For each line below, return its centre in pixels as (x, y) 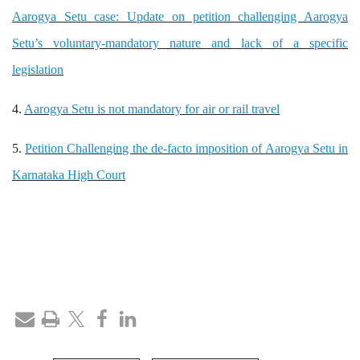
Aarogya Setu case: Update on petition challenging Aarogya (180, 17)
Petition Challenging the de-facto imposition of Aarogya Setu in (187, 149)
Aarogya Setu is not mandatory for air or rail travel (152, 109)
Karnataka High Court (69, 175)
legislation (38, 70)
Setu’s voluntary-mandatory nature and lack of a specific (180, 43)
